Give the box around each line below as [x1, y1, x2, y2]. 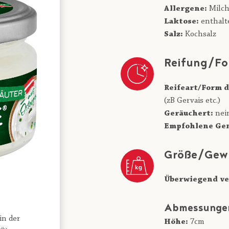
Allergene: [164, 5, 207, 13]
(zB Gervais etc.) [164, 96, 220, 105]
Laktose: [164, 17, 199, 26]
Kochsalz [183, 30, 216, 39]
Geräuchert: [164, 109, 213, 118]
